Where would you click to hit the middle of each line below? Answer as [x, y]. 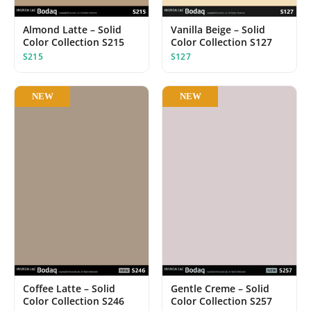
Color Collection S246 [74, 301]
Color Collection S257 [221, 301]
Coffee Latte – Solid [69, 288]
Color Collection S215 [74, 42]
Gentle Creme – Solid [220, 288]
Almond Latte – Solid [72, 29]
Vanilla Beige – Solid [218, 29]
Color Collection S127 [221, 42]
